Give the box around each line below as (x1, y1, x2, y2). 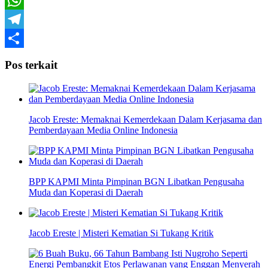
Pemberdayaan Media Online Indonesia (29, 125, 178, 136)
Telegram (5, 32, 40, 43)
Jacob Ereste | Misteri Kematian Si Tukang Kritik (29, 228, 214, 239)
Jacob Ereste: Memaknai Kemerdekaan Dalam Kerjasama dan (29, 114, 262, 125)
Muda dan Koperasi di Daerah (29, 187, 143, 198)
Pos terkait (5, 59, 57, 72)
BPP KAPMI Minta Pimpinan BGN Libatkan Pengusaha (29, 176, 244, 187)
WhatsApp (5, 13, 45, 24)
